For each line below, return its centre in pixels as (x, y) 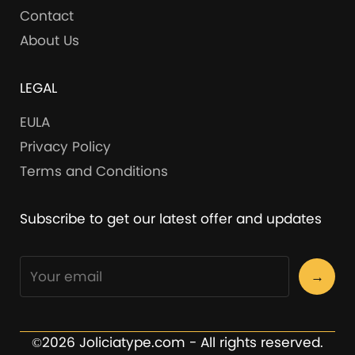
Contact (47, 16)
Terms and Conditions (94, 172)
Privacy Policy (65, 147)
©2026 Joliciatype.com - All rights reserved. (177, 342)
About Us (50, 41)
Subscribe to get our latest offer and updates (171, 219)
